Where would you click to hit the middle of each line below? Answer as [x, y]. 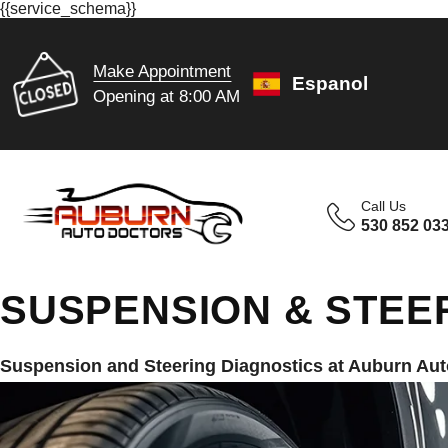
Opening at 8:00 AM [167, 96]
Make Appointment [162, 71]
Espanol [330, 83]
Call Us [384, 206]
